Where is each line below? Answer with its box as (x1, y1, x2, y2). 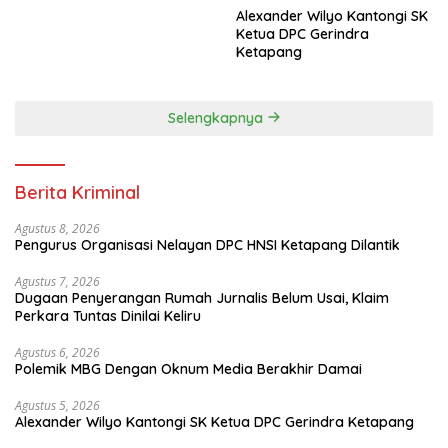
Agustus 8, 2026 (15, 219, 100, 237)
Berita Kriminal (15, 180, 140, 204)
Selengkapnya (167, 108, 267, 127)
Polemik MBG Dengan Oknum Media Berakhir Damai (15, 359, 362, 378)
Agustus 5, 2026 (15, 396, 100, 414)
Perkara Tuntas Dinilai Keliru (15, 306, 201, 325)
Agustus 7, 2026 (15, 272, 100, 290)
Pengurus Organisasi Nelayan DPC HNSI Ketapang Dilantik (15, 235, 400, 254)
